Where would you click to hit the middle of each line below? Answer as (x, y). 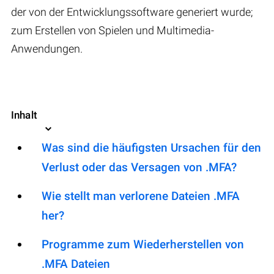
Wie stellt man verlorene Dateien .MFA (141, 196)
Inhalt (24, 115)
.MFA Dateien (76, 264)
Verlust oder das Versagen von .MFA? (139, 167)
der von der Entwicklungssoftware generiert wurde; (132, 12)
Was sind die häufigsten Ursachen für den (151, 147)
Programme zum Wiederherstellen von (143, 244)
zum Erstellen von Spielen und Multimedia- (113, 30)
